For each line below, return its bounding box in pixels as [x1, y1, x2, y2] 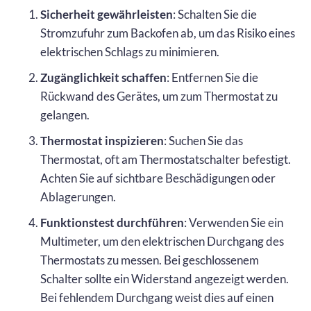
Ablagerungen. [40, 189, 116, 204]
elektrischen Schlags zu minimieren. [40, 44, 219, 59]
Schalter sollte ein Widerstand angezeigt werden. [40, 271, 289, 286]
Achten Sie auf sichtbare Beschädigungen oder [40, 170, 276, 185]
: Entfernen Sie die [167, 69, 258, 85]
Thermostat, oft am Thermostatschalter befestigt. [40, 151, 291, 167]
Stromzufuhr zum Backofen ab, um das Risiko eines [40, 25, 295, 40]
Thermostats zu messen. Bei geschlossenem [40, 252, 259, 267]
